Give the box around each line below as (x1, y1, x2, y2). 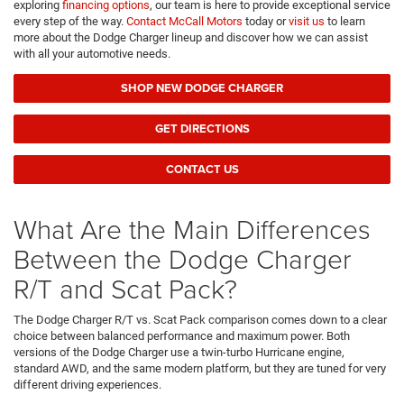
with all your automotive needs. (14, 46, 170, 60)
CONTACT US (165, 160, 239, 178)
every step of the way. (14, 14, 126, 28)
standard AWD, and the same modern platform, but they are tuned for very (14, 361, 386, 375)
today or (243, 14, 289, 28)
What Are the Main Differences (14, 209, 371, 247)
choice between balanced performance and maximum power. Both (14, 328, 350, 343)
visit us (289, 14, 325, 28)
